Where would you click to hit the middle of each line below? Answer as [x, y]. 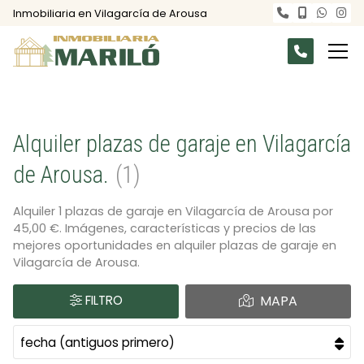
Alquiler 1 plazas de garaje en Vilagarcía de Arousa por [173, 212]
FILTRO [104, 301]
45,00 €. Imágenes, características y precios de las [165, 229]
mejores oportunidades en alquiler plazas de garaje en [175, 246]
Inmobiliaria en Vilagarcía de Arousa [110, 13]
